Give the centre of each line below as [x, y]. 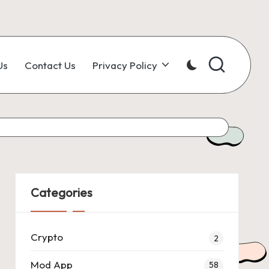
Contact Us [50, 65]
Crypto [47, 237]
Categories [61, 192]
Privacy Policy [125, 65]
